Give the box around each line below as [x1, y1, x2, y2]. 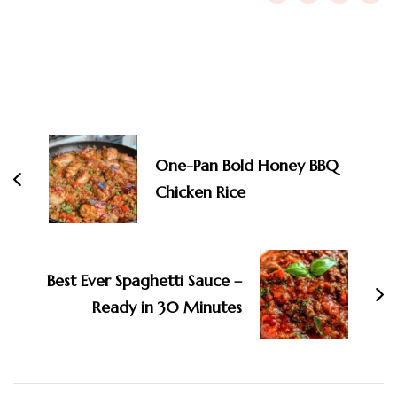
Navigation [12, 73, 168, 113]
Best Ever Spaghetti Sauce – [47, 270, 242, 292]
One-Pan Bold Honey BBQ [155, 155, 339, 176]
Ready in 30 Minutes [92, 297, 242, 318]
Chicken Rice [155, 182, 245, 203]
